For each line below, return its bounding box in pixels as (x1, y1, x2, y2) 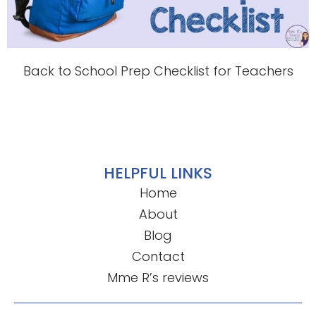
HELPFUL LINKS (104, 162, 212, 185)
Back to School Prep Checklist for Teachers (23, 62, 293, 80)
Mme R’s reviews (107, 269, 209, 287)
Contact (131, 248, 185, 266)
